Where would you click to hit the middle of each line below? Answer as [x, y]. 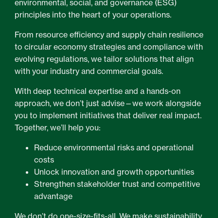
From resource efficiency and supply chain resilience [109, 35]
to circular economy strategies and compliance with [109, 47]
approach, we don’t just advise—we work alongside [108, 103]
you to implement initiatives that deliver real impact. [108, 115]
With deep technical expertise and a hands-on [98, 91]
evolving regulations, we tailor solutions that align [104, 59]
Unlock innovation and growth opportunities [114, 172]
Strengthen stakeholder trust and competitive [117, 184]
